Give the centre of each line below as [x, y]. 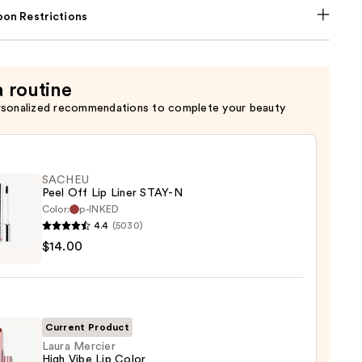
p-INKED [99, 210]
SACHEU [65, 181]
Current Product [87, 328]
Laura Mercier [78, 347]
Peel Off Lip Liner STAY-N [112, 194]
